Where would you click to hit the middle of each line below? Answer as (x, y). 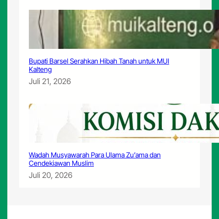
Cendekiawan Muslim (62, 163)
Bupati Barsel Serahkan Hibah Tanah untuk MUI (99, 61)
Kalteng (41, 69)
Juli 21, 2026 (50, 81)
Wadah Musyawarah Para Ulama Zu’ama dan (95, 154)
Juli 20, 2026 (51, 175)
